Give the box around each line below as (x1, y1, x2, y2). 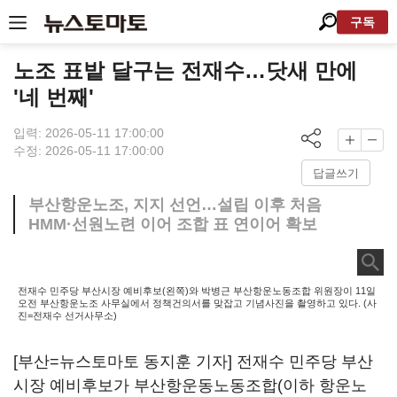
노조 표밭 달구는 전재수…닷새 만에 (13, 58, 357, 82)
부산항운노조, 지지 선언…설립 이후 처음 (28, 196, 322, 214)
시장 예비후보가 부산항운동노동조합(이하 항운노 (13, 377, 367, 394)
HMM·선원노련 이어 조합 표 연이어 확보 (28, 215, 317, 233)
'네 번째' (13, 85, 94, 109)
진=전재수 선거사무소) (18, 310, 117, 321)
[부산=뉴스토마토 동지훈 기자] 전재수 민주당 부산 (13, 353, 373, 370)
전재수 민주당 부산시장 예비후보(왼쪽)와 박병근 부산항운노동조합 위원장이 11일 (18, 285, 376, 296)
